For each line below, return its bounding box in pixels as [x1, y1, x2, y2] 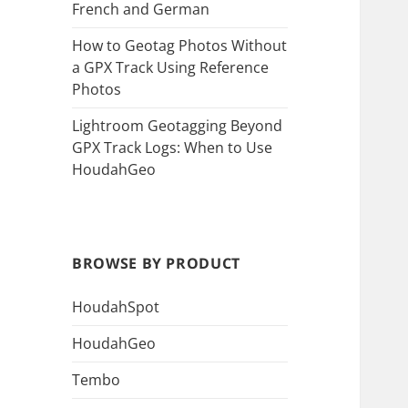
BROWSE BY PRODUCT [72, 253, 240, 274]
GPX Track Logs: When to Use [72, 138, 273, 158]
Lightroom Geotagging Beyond [72, 116, 283, 137]
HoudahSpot [72, 297, 160, 318]
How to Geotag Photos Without [72, 36, 288, 56]
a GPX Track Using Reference [72, 57, 270, 78]
